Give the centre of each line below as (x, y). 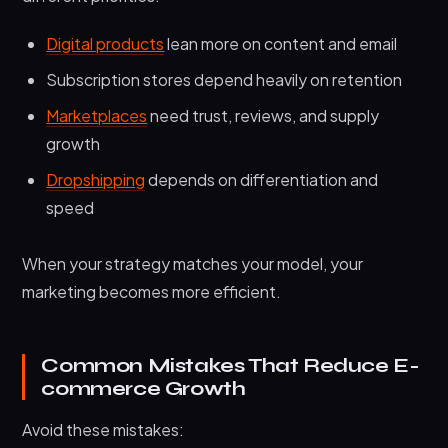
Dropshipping (96, 180)
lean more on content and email (281, 44)
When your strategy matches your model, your (193, 264)
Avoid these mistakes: (103, 430)
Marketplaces (97, 116)
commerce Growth (143, 389)
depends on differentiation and (262, 180)
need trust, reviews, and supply (263, 116)
